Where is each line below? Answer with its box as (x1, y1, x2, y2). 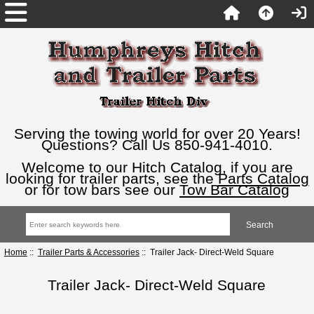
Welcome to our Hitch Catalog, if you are (21, 159, 293, 175)
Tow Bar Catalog (179, 182, 289, 198)
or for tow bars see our (25, 182, 179, 198)
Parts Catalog (217, 170, 309, 186)
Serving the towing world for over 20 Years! (13, 125, 301, 142)
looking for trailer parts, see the (5, 170, 218, 186)
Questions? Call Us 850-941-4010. (41, 137, 273, 153)
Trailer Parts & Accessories (37, 247, 139, 257)
